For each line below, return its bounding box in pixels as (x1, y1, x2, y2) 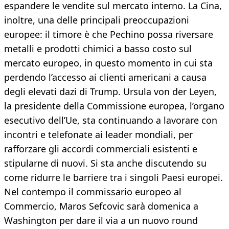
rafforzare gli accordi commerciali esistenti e (4, 143, 197, 155)
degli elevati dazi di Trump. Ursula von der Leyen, (4, 85, 217, 98)
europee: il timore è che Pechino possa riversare (4, 28, 213, 41)
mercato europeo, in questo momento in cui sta (4, 57, 213, 70)
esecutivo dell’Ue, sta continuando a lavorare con (4, 114, 217, 127)
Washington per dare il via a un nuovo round (4, 214, 198, 227)
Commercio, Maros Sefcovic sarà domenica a (4, 200, 198, 213)
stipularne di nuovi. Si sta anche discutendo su (4, 157, 207, 170)
